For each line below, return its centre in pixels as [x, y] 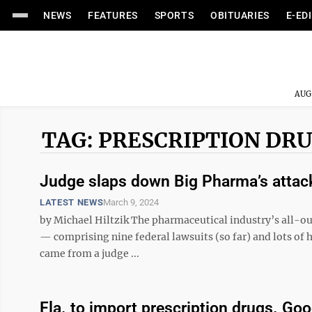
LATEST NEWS [72, 202]
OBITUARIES [240, 15]
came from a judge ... [89, 253]
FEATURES [113, 15]
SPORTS [174, 15]
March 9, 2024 [131, 202]
